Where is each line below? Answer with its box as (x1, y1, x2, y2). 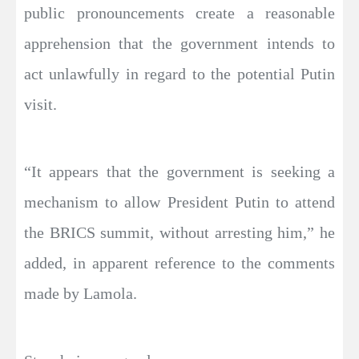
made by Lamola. (24, 284, 137, 302)
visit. (24, 95, 57, 113)
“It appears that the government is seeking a (24, 163, 335, 180)
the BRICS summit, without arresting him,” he (24, 224, 335, 241)
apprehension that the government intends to (24, 34, 335, 52)
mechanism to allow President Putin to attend (24, 193, 335, 211)
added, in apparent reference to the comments (24, 254, 335, 272)
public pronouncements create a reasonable (24, 4, 335, 22)
